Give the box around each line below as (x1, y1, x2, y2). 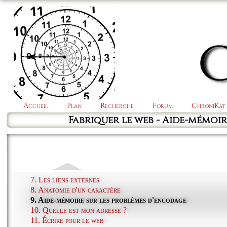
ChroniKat (192, 101, 225, 110)
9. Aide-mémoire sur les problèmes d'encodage (30, 195, 187, 204)
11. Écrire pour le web (30, 215, 104, 224)
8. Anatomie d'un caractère (30, 185, 121, 194)
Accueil (23, 101, 48, 110)
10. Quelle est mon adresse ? (30, 205, 127, 214)
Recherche (100, 101, 134, 110)
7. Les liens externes (30, 175, 100, 184)
